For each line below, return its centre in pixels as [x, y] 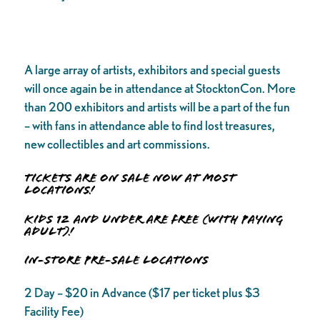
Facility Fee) [54, 311]
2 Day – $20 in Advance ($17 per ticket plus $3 [142, 292]
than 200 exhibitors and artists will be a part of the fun [157, 107]
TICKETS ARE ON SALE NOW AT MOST [130, 178]
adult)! [49, 231]
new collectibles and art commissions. [117, 144]
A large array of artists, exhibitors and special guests [152, 70]
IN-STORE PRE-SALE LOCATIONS [116, 260]
